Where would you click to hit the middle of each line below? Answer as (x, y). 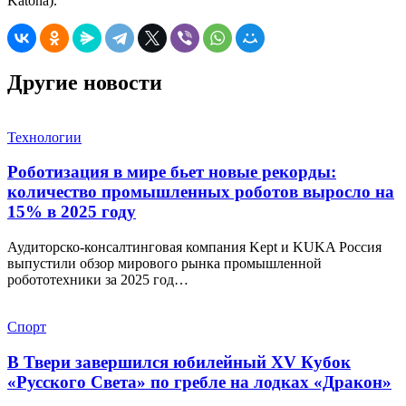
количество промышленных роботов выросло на (201, 192)
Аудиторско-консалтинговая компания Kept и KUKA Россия (194, 247)
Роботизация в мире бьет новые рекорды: (172, 172)
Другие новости (85, 82)
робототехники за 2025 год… (98, 280)
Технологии (44, 137)
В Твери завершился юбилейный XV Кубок (179, 362)
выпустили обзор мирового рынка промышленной (164, 264)
